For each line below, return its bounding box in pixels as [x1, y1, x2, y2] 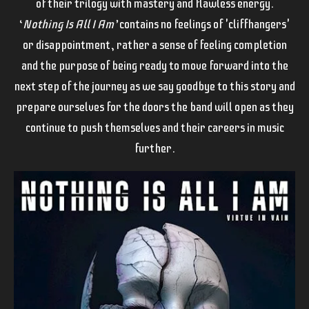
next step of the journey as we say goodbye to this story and [14, 79, 295, 94]
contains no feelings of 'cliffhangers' [117, 17, 290, 32]
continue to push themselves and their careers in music [25, 120, 284, 135]
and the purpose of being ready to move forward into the [21, 58, 288, 73]
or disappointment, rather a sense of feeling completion [22, 37, 287, 52]
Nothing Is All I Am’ [23, 17, 117, 32]
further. [134, 141, 175, 156]
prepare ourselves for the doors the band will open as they [15, 99, 294, 114]
